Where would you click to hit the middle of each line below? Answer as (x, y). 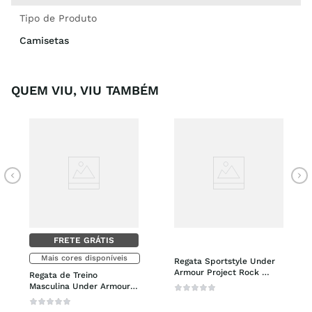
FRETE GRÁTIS (84, 240)
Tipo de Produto (58, 18)
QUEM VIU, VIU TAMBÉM (85, 90)
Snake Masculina (208, 283)
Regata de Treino (63, 275)
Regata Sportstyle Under (224, 261)
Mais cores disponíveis (84, 258)
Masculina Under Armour (79, 286)
